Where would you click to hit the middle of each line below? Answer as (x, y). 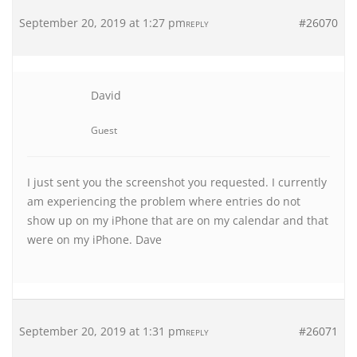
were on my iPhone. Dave (94, 239)
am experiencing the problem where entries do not (164, 201)
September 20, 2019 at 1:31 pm (102, 331)
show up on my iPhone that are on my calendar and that (178, 220)
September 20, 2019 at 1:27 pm (102, 23)
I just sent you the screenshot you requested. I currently (177, 182)
